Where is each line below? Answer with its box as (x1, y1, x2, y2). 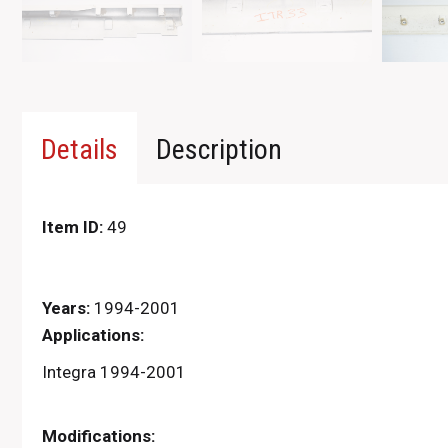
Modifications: (42, 426, 155, 446)
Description (156, 133, 282, 166)
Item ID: (42, 217, 103, 237)
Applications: (42, 325, 144, 345)
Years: (42, 298, 90, 318)
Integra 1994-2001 (42, 362, 186, 382)
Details (41, 133, 118, 166)
